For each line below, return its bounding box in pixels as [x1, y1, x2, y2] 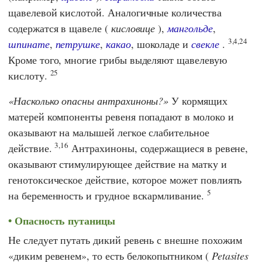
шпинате [8, 37, 50, 51]
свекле [191, 37, 219, 51]
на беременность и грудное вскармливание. [8, 188, 207, 203]
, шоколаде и [130, 37, 192, 51]
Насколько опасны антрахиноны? [13, 94, 164, 108]
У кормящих [171, 94, 227, 108]
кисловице [111, 21, 156, 36]
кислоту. [8, 68, 50, 83]
